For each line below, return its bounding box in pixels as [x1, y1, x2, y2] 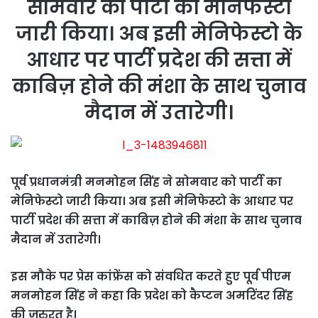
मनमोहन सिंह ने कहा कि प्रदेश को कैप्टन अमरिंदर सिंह [11, 287, 293, 304]
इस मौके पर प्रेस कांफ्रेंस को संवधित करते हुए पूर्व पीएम [11, 268, 291, 285]
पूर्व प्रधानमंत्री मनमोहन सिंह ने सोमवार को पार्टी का [11, 173, 282, 190]
